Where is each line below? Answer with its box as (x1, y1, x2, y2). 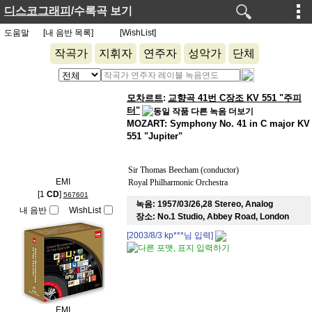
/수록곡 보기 (71, 5, 132, 17)
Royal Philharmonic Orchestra (128, 178, 228, 187)
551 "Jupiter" (127, 130, 182, 141)
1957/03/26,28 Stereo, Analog (157, 199, 273, 209)
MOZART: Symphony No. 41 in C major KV (127, 118, 310, 129)
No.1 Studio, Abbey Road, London (157, 212, 289, 221)
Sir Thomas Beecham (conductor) (128, 165, 239, 175)
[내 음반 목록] (43, 28, 93, 38)
